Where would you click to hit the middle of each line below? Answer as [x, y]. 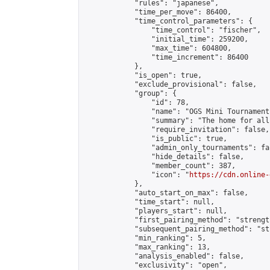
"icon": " [137, 175]
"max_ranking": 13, [147, 247]
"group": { [130, 93]
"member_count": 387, [160, 166]
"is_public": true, [155, 139]
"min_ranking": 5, [145, 238]
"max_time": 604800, [158, 48]
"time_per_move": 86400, [158, 12]
